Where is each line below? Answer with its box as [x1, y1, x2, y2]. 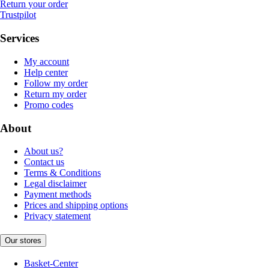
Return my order [24, 88, 86, 99]
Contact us [24, 157, 64, 168]
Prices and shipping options [24, 200, 128, 211]
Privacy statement [24, 211, 91, 222]
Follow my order [24, 77, 88, 88]
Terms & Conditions [24, 168, 101, 178]
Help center [24, 67, 68, 77]
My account [24, 56, 69, 67]
